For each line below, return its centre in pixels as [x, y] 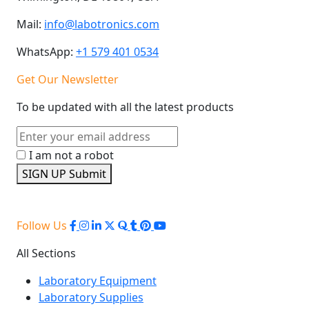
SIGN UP [46, 173]
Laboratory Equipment [98, 280]
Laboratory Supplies [91, 297]
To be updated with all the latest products [125, 107]
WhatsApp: [45, 51]
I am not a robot [71, 155]
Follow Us [43, 225]
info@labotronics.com [102, 24]
